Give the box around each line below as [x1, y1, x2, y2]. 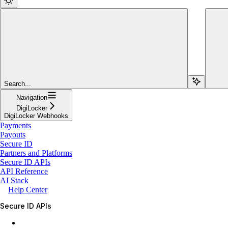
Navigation [16, 93, 47, 101]
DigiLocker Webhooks [4, 111, 68, 120]
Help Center [8, 185, 47, 194]
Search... [4, 79, 31, 88]
